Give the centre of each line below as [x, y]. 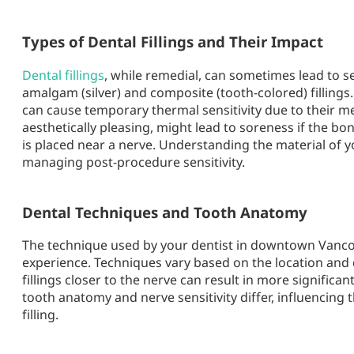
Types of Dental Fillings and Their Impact [173, 41]
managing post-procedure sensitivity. [134, 162]
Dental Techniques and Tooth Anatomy [165, 212]
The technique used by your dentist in [136, 245]
